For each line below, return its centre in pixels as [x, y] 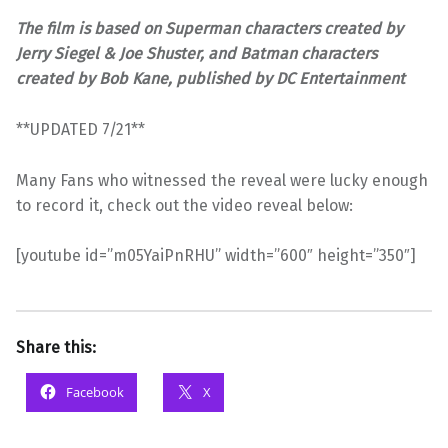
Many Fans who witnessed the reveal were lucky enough [222, 180]
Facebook [95, 392]
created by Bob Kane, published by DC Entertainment [210, 78]
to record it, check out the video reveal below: [184, 205]
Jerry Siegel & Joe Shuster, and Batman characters [196, 53]
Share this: [56, 348]
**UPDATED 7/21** [80, 129]
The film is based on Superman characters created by [209, 28]
